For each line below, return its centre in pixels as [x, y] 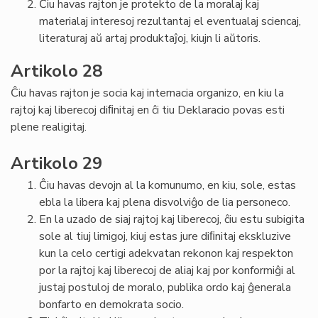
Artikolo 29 [56, 163]
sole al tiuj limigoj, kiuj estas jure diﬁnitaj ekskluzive [165, 236]
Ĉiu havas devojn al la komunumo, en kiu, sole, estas [168, 185]
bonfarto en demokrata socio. [111, 305]
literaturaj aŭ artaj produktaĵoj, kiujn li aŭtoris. [151, 38]
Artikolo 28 [56, 71]
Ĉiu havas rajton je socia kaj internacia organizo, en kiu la [147, 93]
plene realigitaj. [50, 127]
